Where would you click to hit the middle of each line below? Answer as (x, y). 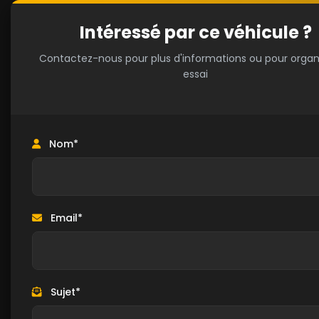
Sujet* (64, 292)
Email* (65, 218)
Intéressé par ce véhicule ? (195, 32)
